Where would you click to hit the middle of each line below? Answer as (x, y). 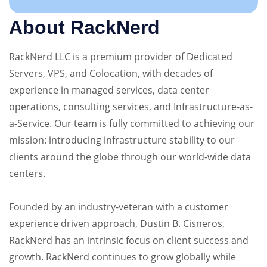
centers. (27, 173)
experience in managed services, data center (109, 90)
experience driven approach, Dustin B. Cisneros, (117, 223)
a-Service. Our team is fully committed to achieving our (132, 123)
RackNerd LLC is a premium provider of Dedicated (121, 57)
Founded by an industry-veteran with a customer (119, 207)
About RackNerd (84, 27)
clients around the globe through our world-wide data (130, 157)
